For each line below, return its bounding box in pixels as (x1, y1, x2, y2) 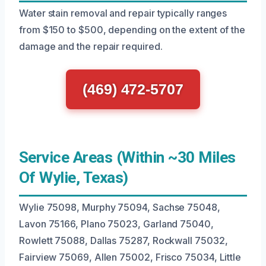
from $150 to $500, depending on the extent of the (19, 24, 246, 36)
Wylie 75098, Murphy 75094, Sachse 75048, (19, 201, 220, 214)
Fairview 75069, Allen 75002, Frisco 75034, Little (19, 251, 242, 264)
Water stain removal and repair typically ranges (19, 7, 227, 20)
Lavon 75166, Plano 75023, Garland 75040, (19, 218, 214, 230)
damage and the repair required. (19, 40, 163, 53)
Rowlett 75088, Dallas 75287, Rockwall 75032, (19, 235, 228, 247)
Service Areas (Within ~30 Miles (19, 148, 236, 167)
